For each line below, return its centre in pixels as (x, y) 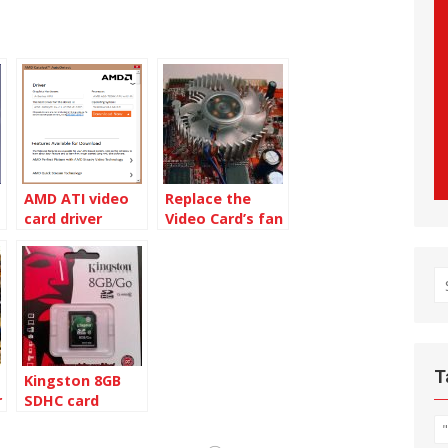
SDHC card (61, 400)
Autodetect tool (84, 238)
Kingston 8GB (72, 380)
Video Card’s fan (224, 218)
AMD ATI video (76, 198)
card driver (63, 218)
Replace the (208, 198)
